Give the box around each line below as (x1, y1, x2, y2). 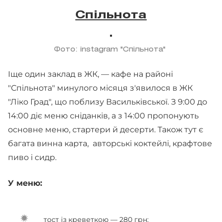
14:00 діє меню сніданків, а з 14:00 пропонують (8, 111, 199, 120)
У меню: (8, 178, 45, 188)
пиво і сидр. (8, 153, 56, 162)
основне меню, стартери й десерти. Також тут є (8, 125, 203, 134)
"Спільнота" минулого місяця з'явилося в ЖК (8, 83, 193, 93)
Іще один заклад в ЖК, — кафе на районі (8, 69, 173, 79)
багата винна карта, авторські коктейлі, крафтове (8, 139, 212, 148)
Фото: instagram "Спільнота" (54, 47, 168, 53)
